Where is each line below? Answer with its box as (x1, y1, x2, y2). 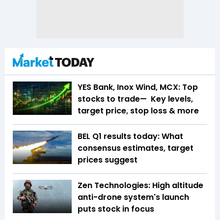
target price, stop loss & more (78, 105, 199, 117)
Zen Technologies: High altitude (78, 180, 203, 192)
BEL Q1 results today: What (78, 131, 183, 142)
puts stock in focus (78, 203, 156, 215)
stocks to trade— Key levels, (78, 93, 193, 105)
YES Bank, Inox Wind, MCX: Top (78, 82, 198, 93)
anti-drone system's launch (78, 192, 189, 203)
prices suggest (78, 154, 137, 166)
